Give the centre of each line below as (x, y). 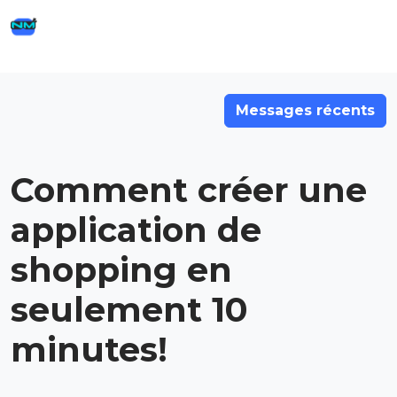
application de (136, 230)
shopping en (121, 270)
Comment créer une (189, 190)
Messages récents (305, 110)
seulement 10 (129, 310)
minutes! (89, 350)
